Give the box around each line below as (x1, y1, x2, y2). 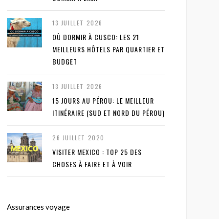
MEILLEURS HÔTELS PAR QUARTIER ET (52, 44, 165, 55)
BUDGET (52, 56, 77, 67)
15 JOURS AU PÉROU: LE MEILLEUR (52, 95, 154, 106)
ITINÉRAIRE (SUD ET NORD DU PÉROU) (52, 108, 165, 118)
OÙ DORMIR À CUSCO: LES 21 (52, 32, 139, 43)
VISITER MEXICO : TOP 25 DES (52, 147, 142, 157)
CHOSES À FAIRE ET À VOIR (52, 159, 132, 170)
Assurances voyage (7, 202, 70, 212)
